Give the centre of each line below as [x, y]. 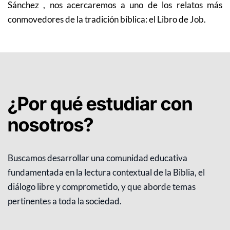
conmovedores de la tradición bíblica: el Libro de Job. [107, 20]
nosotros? [51, 125]
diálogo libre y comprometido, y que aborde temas [102, 187]
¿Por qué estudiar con [100, 104]
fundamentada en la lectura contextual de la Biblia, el [106, 172]
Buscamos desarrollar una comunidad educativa [98, 158]
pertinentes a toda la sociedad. [65, 201]
